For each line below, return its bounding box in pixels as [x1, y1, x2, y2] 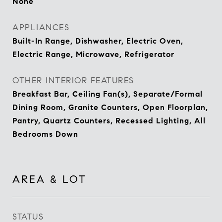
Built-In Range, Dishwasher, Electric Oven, [12, 36, 183, 46]
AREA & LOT [12, 173, 87, 186]
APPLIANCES [12, 22, 69, 33]
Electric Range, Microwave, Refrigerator [12, 50, 174, 59]
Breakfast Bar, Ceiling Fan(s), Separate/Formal [12, 89, 203, 99]
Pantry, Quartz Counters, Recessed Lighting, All [12, 116, 206, 125]
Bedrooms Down [12, 129, 78, 139]
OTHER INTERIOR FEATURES [12, 75, 134, 86]
